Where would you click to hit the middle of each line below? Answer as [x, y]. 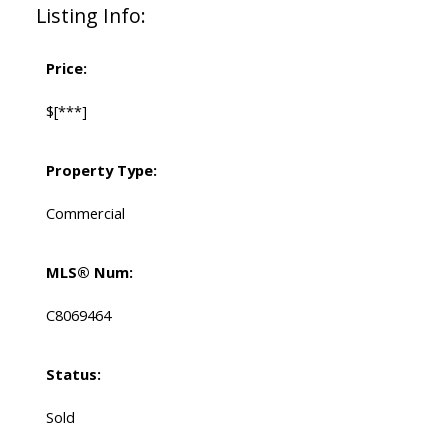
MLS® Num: [89, 272]
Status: [73, 374]
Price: [66, 68]
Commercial [85, 213]
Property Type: [101, 170]
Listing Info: [90, 16]
